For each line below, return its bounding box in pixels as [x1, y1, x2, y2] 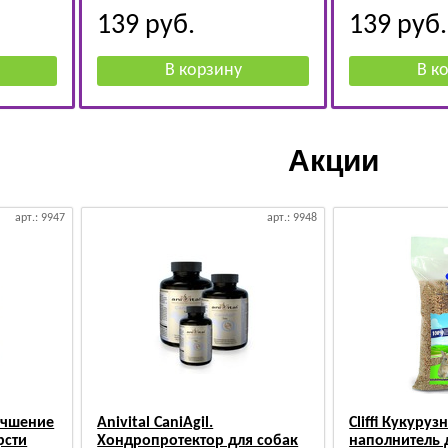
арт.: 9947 [15, 212, 66, 224]
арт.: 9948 [267, 212, 318, 224]
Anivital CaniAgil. [97, 415, 214, 431]
